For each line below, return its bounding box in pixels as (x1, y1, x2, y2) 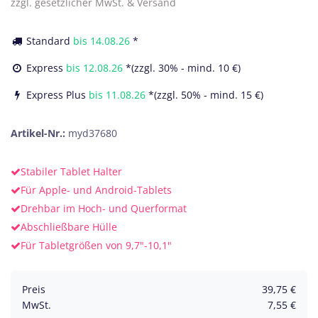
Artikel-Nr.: (11, 126, 68, 140)
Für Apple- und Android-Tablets (21, 183, 172, 197)
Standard (26, 34, 70, 48)
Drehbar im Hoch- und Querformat (21, 202, 187, 215)
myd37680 (68, 126, 117, 140)
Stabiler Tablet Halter (21, 165, 122, 178)
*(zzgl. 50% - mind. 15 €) (148, 88, 263, 102)
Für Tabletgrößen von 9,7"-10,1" (21, 238, 172, 252)
